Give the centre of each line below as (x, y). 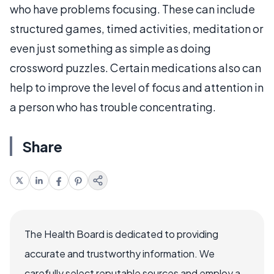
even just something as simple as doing (110, 48)
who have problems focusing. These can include (132, 9)
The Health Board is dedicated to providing (121, 234)
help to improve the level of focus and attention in (137, 87)
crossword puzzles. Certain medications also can (135, 67)
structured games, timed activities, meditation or (136, 28)
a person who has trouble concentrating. (113, 106)
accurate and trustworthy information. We (120, 253)
